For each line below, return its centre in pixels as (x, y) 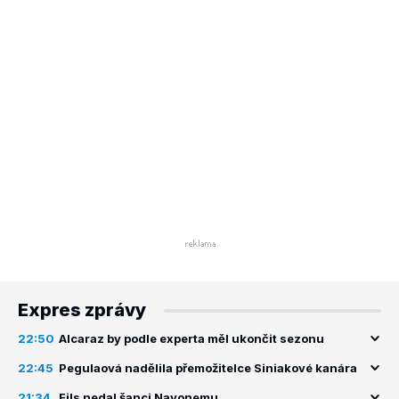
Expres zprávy (82, 310)
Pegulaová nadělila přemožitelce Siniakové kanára (208, 368)
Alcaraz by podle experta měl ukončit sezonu (191, 338)
